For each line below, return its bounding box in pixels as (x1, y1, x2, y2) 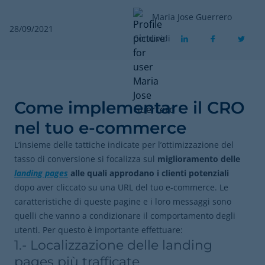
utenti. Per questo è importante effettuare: (14, 224, 185, 235)
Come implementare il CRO (14, 98, 245, 118)
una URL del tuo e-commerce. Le (100, 182, 228, 193)
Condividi (133, 33, 170, 44)
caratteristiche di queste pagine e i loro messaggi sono (14, 196, 231, 207)
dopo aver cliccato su (14, 182, 98, 193)
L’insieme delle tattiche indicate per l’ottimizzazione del (14, 139, 234, 150)
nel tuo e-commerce (14, 118, 196, 138)
